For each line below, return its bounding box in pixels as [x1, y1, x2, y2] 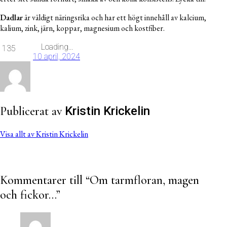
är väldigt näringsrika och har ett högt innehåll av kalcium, [23, 12, 206, 23]
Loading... [41, 42, 73, 52]
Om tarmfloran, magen [90, 173, 199, 188]
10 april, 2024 [33, 52, 80, 62]
